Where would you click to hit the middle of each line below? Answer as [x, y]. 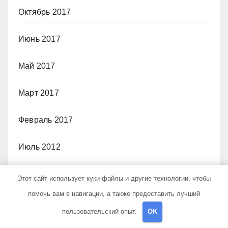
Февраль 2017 [46, 120]
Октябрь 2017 [45, 12]
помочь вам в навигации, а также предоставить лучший [114, 193]
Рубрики [35, 187]
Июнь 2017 [39, 39]
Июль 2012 [39, 147]
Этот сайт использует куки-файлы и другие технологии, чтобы [114, 178]
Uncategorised [46, 219]
